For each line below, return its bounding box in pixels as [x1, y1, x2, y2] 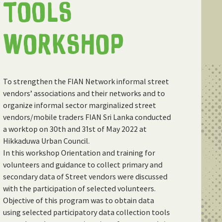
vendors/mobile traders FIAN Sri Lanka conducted [3, 111, 171, 122]
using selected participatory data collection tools [3, 207, 170, 217]
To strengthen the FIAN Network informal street [3, 76, 169, 86]
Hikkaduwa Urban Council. [3, 135, 90, 146]
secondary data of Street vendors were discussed [3, 171, 167, 181]
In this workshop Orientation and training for [3, 147, 155, 158]
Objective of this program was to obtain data [3, 195, 154, 205]
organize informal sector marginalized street [3, 100, 156, 110]
